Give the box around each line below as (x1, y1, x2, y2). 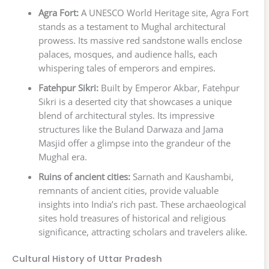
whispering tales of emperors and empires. (38, 62, 216, 74)
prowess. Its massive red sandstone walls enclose (38, 34, 242, 47)
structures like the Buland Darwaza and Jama (38, 123, 223, 136)
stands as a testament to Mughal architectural (38, 20, 226, 33)
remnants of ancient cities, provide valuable (38, 184, 219, 197)
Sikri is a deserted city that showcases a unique (38, 95, 232, 108)
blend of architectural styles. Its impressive (38, 109, 214, 122)
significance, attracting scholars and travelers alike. (38, 226, 247, 238)
